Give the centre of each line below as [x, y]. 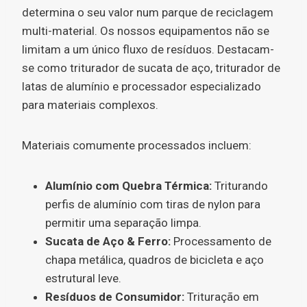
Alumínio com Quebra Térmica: [128, 186]
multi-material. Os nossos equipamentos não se [146, 31]
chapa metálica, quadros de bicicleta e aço [155, 260]
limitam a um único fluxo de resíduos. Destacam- [148, 49]
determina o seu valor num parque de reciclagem [148, 12]
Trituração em [222, 297]
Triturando [240, 186]
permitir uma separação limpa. [123, 223]
